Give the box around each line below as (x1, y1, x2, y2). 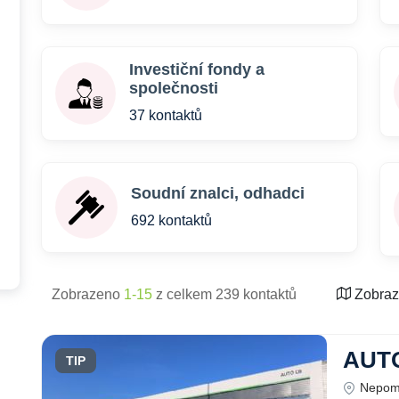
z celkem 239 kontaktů (152, 287, 297, 302)
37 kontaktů (128, 108, 202, 123)
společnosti (128, 79, 218, 97)
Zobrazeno (52, 287, 124, 302)
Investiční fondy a (128, 61, 265, 78)
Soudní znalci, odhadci (131, 183, 305, 202)
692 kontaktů (131, 212, 212, 228)
